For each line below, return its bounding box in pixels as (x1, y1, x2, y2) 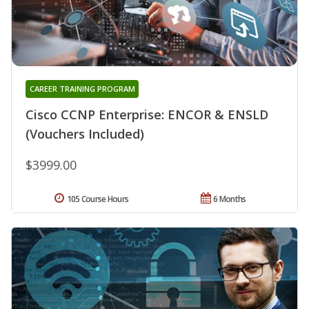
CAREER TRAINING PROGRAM (29, 83, 135, 94)
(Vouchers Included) (26, 125, 144, 142)
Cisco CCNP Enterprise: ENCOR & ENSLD (26, 106, 268, 123)
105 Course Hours (66, 192, 129, 205)
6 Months (213, 192, 246, 205)
